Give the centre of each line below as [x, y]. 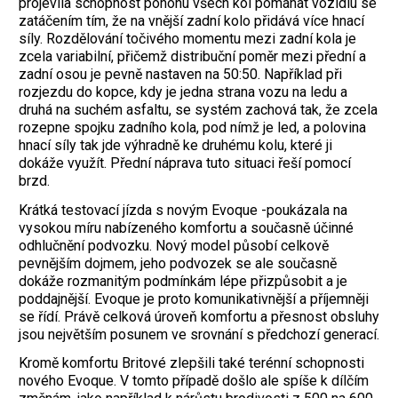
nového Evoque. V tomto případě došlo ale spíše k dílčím [194, 381]
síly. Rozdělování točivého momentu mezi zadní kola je [187, 38]
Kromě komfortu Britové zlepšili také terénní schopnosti [191, 363]
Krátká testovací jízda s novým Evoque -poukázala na [183, 210]
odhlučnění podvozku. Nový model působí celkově [174, 245]
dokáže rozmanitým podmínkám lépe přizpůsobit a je [183, 281]
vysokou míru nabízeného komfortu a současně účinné [186, 227]
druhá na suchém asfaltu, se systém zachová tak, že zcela [198, 109]
